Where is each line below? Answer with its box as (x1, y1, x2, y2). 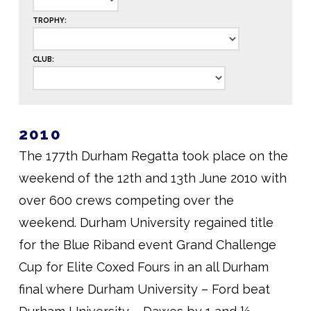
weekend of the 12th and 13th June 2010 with (18, 171, 287, 186)
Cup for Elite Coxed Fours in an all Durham (18, 260, 269, 275)
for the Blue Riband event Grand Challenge (18, 237, 276, 253)
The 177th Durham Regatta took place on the (18, 149, 288, 164)
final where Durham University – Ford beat (18, 282, 270, 297)
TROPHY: (32, 16, 67, 24)
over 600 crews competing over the (18, 193, 234, 208)
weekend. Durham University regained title (18, 215, 274, 230)
